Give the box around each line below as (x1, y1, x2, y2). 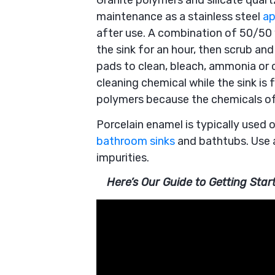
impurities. (96, 150, 149, 165)
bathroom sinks (96, 134, 175, 148)
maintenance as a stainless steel (96, 10, 263, 24)
